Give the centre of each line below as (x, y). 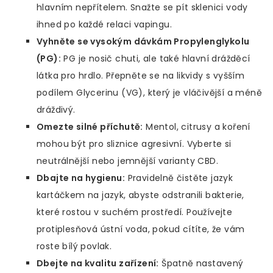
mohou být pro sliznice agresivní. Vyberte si (134, 144)
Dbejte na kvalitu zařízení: (98, 264)
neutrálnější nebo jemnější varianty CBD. (127, 161)
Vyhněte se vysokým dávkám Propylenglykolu (143, 42)
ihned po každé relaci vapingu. (104, 25)
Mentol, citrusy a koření (197, 127)
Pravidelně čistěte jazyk (179, 178)
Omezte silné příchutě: (90, 127)
